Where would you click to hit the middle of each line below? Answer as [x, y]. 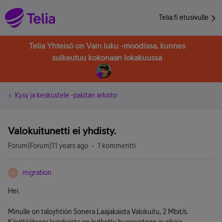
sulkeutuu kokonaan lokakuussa [107, 57]
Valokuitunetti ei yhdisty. [62, 131]
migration [37, 172]
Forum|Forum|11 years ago [48, 146]
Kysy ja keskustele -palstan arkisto [66, 95]
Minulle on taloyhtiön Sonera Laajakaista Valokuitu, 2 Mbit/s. [98, 212]
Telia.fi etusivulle [184, 17]
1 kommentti [117, 146]
